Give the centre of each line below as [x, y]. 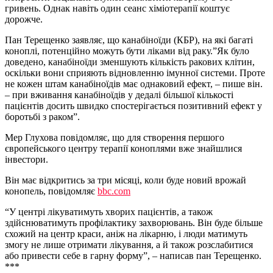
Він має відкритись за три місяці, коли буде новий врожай [126, 180]
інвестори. [27, 160]
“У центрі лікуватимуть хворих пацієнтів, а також [109, 212]
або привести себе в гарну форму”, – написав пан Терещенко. [133, 256]
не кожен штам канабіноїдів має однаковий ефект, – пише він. [134, 84]
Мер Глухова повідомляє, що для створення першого [115, 138]
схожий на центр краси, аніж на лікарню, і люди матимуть [126, 234]
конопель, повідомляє [51, 191]
